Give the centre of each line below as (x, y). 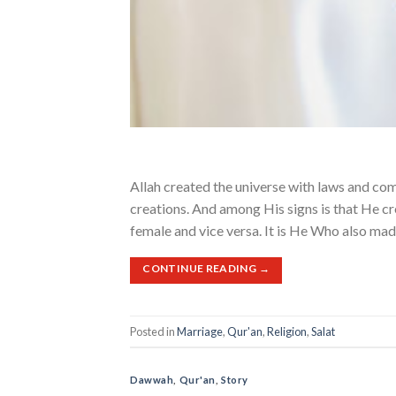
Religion (287, 331)
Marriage (200, 331)
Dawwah (152, 380)
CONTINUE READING (201, 269)
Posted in (153, 331)
